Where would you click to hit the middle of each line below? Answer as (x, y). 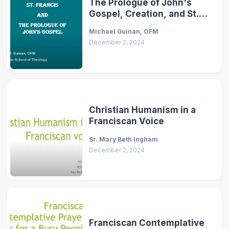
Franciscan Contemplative (147, 223)
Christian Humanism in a (143, 110)
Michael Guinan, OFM (124, 32)
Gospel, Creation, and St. (144, 14)
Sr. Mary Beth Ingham (124, 139)
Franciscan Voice (127, 121)
